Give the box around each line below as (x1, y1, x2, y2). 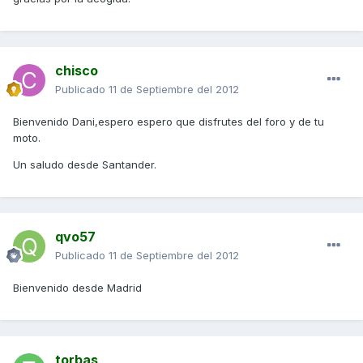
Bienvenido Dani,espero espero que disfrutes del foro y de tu (13, 115, 324, 129)
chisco (55, 62, 98, 79)
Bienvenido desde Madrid (13, 281, 142, 295)
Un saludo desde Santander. (13, 158, 156, 172)
